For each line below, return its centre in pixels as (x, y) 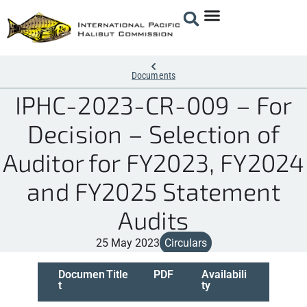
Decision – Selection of (153, 133)
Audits (153, 219)
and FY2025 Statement (153, 191)
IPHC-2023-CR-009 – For (153, 104)
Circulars (185, 243)
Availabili (224, 274)
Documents (153, 75)
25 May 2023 (127, 243)
